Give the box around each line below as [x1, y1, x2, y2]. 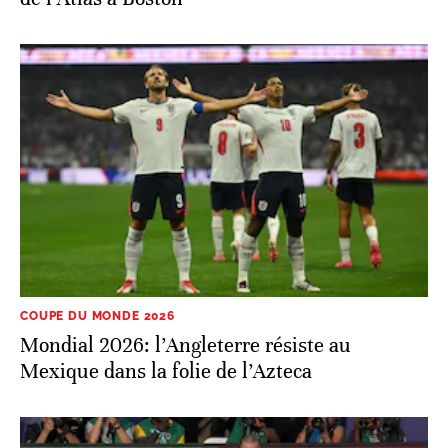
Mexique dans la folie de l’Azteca [20, 358, 312, 384]
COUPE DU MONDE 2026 [20, 308, 175, 323]
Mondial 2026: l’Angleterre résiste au [20, 332, 351, 358]
